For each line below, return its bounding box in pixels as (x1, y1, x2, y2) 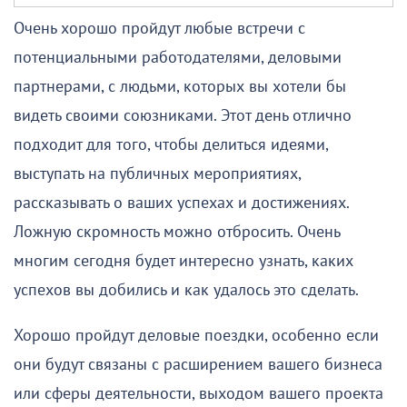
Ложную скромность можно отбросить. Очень (14, 222, 340, 242)
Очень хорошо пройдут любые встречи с (14, 18, 305, 38)
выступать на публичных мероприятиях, (14, 164, 301, 184)
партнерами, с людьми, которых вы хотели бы (14, 76, 346, 96)
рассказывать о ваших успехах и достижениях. (14, 193, 349, 213)
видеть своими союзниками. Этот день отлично (14, 105, 352, 125)
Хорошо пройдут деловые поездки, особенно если (14, 325, 379, 345)
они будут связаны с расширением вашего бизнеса (14, 354, 382, 374)
